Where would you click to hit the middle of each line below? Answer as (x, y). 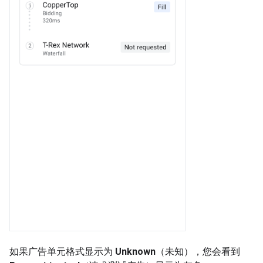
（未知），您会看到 (198, 252)
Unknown (135, 252)
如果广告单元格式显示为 (62, 252)
